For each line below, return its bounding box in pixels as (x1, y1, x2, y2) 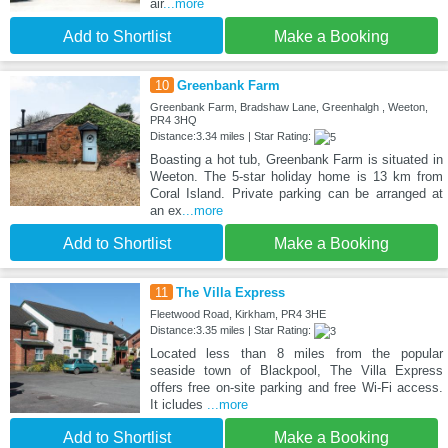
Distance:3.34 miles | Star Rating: (149, 130, 314, 143)
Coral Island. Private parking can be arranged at (149, 186, 443, 202)
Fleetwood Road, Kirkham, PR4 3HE (149, 308, 326, 321)
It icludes (149, 397, 207, 413)
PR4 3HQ (149, 114, 197, 127)
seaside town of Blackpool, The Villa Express (149, 363, 443, 379)
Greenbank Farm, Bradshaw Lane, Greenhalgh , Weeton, (149, 101, 428, 114)
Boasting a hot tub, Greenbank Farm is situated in (149, 152, 443, 168)
